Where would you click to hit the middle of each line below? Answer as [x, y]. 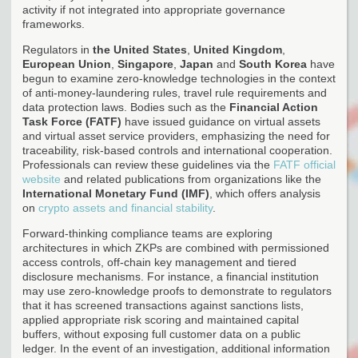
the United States [140, 49]
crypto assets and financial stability [125, 207]
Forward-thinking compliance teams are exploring [147, 233]
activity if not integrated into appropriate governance [154, 9]
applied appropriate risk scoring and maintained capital [161, 319]
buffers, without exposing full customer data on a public [161, 334]
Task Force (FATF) [72, 121]
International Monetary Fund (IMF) [116, 193]
